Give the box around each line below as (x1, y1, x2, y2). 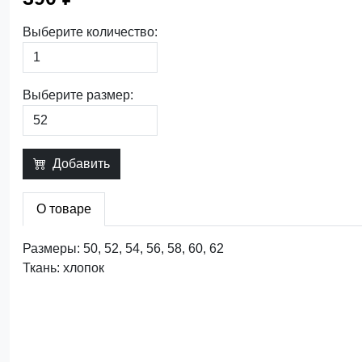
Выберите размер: (23, 87, 133, 102)
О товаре (36, 201, 91, 216)
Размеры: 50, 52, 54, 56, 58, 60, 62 (23, 241, 224, 255)
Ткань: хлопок (23, 260, 104, 275)
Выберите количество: (23, 24, 158, 39)
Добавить (53, 156, 110, 170)
